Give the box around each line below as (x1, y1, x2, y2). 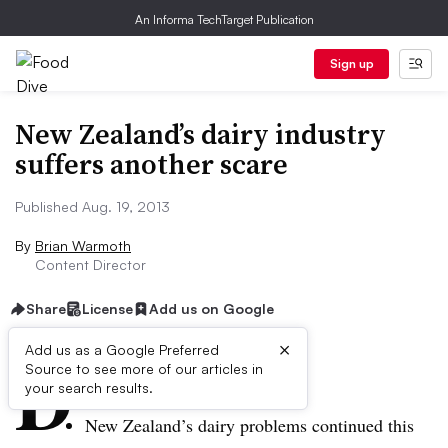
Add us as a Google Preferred (25, 341, 219, 358)
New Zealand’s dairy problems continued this (85, 413, 414, 437)
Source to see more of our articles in (25, 360, 263, 377)
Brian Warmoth (35, 237, 131, 254)
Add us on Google (149, 300, 274, 317)
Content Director (35, 256, 146, 273)
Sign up (329, 56, 374, 71)
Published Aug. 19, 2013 (15, 198, 170, 215)
